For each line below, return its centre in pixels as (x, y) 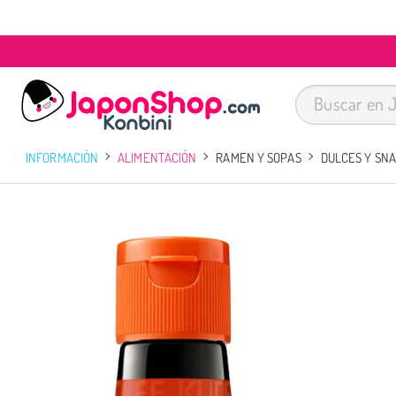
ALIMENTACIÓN (157, 157)
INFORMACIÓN (62, 157)
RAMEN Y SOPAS (259, 157)
